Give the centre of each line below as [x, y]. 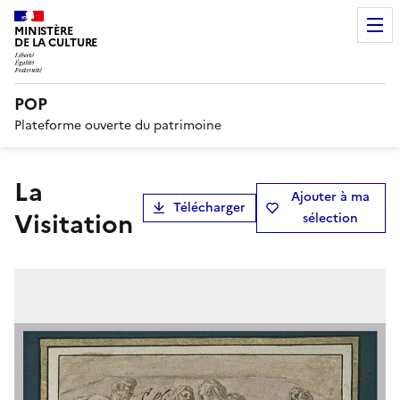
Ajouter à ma [331, 196]
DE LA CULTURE [56, 42]
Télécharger [209, 207]
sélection [331, 218]
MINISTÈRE [44, 31]
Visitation [74, 224]
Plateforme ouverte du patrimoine [118, 125]
